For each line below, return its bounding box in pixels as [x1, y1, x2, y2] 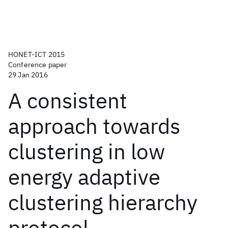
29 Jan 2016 [8, 70, 48, 79]
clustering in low [8, 137, 165, 165]
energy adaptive [8, 163, 160, 191]
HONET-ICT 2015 [8, 50, 65, 59]
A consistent [8, 87, 127, 115]
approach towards [8, 112, 180, 140]
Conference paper [8, 60, 67, 69]
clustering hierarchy [8, 188, 197, 216]
